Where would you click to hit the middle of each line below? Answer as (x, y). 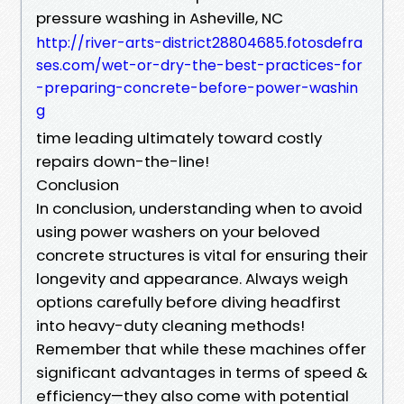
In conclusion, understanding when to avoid (199, 208)
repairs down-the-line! (123, 161)
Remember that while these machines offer (201, 349)
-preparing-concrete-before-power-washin (197, 87)
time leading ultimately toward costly (179, 138)
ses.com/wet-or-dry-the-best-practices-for (199, 65)
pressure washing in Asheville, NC (160, 18)
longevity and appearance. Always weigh (192, 278)
